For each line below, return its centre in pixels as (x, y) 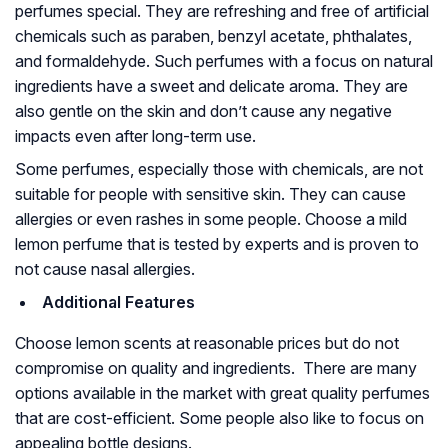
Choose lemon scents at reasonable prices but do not (207, 343)
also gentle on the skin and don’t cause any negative (203, 111)
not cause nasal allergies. (105, 269)
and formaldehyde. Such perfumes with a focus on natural (224, 61)
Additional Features (118, 302)
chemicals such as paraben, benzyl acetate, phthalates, (213, 36)
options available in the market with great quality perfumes (222, 393)
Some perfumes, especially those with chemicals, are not (219, 169)
